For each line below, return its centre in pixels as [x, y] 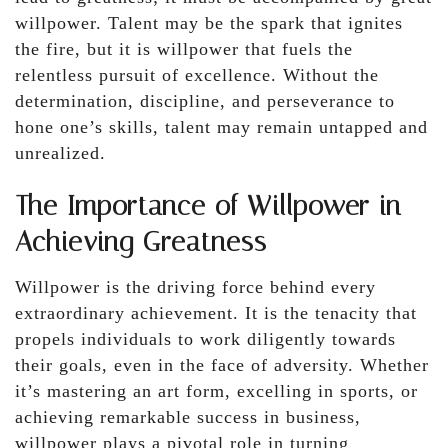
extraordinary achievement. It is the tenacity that [216, 312]
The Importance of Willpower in [208, 206]
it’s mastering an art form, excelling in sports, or [216, 390]
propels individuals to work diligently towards [205, 338]
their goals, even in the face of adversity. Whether [222, 364]
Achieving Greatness [141, 242]
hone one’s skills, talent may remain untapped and [221, 126]
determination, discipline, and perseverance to [205, 100]
